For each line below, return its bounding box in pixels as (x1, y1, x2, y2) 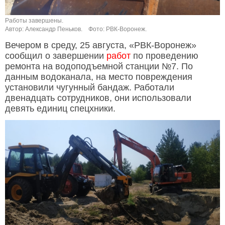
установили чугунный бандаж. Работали (5, 82, 174, 93)
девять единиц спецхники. (5, 103, 116, 114)
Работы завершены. (5, 17, 63, 25)
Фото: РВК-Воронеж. (88, 26, 147, 33)
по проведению (131, 51, 198, 61)
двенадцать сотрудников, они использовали (5, 93, 191, 103)
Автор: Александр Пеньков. (5, 26, 82, 33)
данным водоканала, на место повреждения (5, 72, 192, 82)
